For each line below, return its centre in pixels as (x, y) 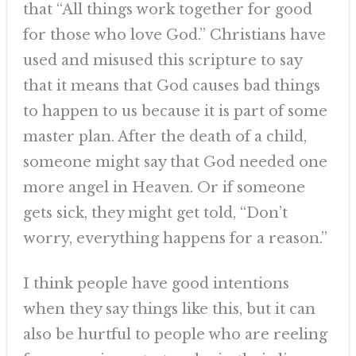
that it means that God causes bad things (171, 86)
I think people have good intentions (156, 284)
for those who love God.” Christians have (174, 35)
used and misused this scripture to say (162, 60)
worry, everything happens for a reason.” (175, 238)
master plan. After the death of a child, (164, 137)
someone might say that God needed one (175, 162)
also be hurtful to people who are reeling (175, 335)
